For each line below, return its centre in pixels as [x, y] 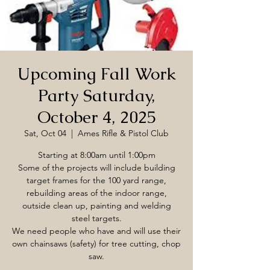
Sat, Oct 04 [45, 133]
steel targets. [96, 218]
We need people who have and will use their [96, 231]
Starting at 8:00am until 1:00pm [96, 155]
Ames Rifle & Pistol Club [123, 133]
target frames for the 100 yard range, [96, 180]
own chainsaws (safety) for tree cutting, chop [96, 243]
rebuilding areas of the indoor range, [96, 193]
